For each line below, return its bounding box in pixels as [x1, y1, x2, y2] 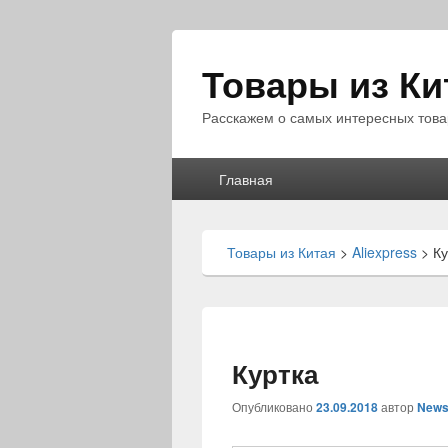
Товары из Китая [227, 242, 336, 262]
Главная [218, 169, 273, 189]
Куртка [232, 355, 318, 392]
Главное [172, 157, 234, 180]
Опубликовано [232, 398, 316, 415]
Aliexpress [352, 242, 417, 262]
